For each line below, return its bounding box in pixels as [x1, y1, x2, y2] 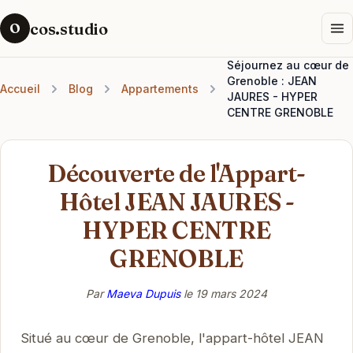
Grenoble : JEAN [227, 74, 317, 87]
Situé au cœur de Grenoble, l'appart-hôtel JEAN [20, 329, 324, 346]
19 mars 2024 [195, 286, 267, 300]
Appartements [121, 82, 199, 95]
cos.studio [30, 18, 108, 39]
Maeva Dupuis [106, 286, 180, 300]
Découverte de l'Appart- [47, 158, 306, 188]
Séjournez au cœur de [227, 58, 349, 72]
